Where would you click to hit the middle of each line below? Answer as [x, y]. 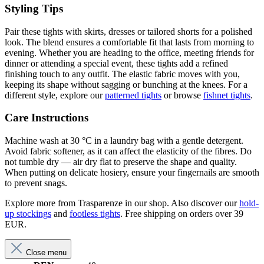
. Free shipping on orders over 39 [182, 214]
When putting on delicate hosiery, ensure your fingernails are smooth [132, 173]
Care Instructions [47, 118]
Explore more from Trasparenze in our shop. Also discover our [122, 203]
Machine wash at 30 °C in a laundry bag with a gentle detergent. [124, 141]
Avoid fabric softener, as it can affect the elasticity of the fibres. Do [128, 151]
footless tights [95, 214]
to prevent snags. [36, 183]
